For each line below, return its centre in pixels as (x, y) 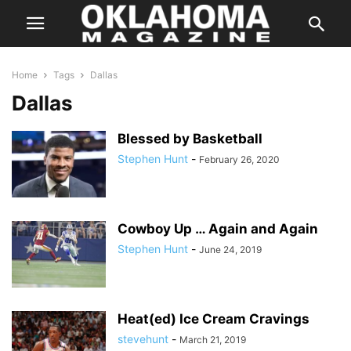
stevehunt (143, 339)
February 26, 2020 (239, 159)
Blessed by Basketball (190, 139)
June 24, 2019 (230, 250)
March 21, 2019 (213, 340)
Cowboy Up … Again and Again (218, 229)
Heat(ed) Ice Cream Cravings (213, 319)
